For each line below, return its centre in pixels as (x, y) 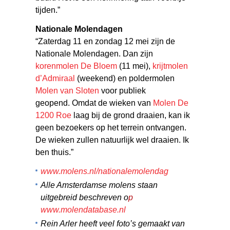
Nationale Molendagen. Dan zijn (94, 53)
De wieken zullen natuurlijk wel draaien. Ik (112, 140)
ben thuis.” (55, 152)
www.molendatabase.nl (83, 209)
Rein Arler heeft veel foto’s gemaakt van (113, 223)
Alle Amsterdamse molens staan (99, 185)
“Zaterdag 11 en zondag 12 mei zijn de (106, 41)
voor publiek (123, 90)
